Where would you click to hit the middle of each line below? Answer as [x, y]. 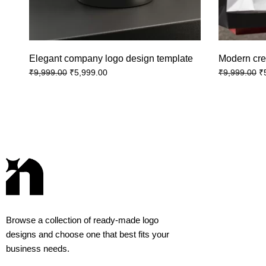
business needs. [38, 248]
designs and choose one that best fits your [88, 234]
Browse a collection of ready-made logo [82, 220]
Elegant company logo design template [111, 59]
